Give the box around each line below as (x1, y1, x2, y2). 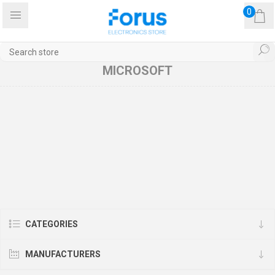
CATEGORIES (25, 219, 78, 229)
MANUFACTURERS (25, 249, 101, 259)
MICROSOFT (103, 63, 172, 78)
